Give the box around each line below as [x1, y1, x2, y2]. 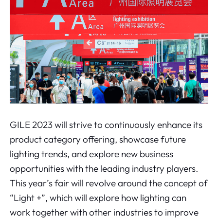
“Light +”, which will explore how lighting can [10, 192, 186, 203]
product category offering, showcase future [10, 133, 186, 145]
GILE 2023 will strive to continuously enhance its [10, 119, 202, 130]
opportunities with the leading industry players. [10, 163, 198, 174]
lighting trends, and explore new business [10, 148, 173, 160]
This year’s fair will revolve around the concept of [10, 177, 208, 189]
